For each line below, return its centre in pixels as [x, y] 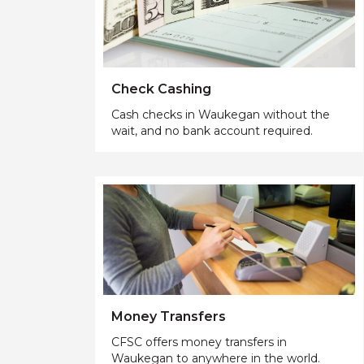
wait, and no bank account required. [212, 131]
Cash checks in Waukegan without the [221, 115]
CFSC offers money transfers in [199, 342]
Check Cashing [161, 89]
